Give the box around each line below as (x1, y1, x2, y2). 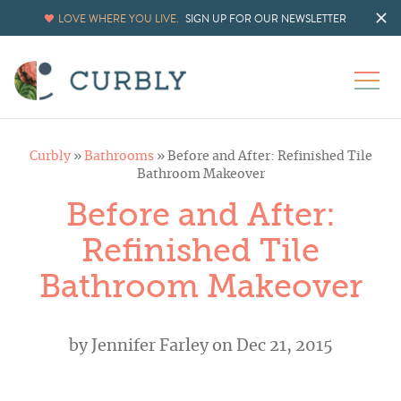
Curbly (29, 150, 71, 164)
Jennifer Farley (90, 338, 209, 355)
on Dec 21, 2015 (208, 338, 333, 355)
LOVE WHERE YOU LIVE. (58, 11, 179, 27)
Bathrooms (83, 150, 154, 164)
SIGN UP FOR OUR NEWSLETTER (185, 11, 346, 27)
